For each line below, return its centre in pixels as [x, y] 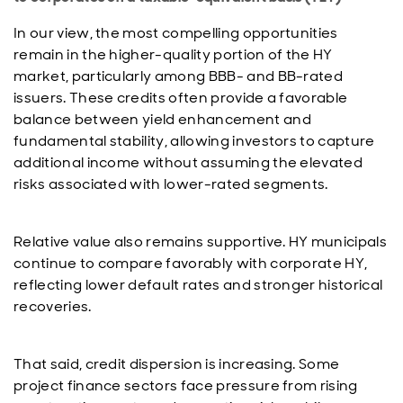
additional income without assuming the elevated [188, 162]
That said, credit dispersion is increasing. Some [177, 364]
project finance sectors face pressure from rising [186, 385]
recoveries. [53, 306]
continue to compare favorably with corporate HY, [191, 263]
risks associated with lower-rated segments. [171, 184]
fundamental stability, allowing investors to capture [194, 141]
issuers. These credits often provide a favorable [181, 98]
